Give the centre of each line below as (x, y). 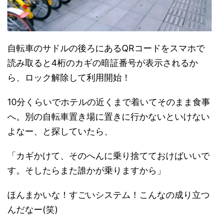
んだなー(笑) (33, 209)
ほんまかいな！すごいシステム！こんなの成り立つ (109, 195)
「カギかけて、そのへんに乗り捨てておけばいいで (109, 155)
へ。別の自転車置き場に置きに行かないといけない (109, 116)
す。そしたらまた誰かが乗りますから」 (87, 170)
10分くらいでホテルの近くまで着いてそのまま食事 (109, 102)
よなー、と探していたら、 (60, 131)
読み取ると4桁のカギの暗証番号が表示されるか (103, 63)
